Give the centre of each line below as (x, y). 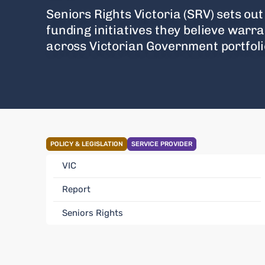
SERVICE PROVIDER (162, 144)
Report (76, 189)
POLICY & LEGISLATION (87, 144)
